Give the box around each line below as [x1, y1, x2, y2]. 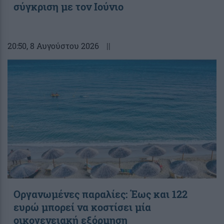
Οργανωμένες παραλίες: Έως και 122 [13, 187, 187, 200]
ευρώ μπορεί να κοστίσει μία [13, 200, 151, 213]
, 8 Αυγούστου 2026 [26, 40, 99, 51]
